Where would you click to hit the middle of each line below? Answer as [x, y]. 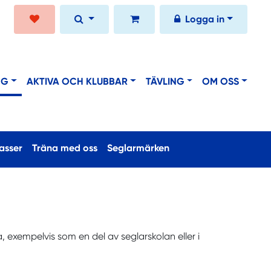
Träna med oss [65, 148]
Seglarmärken [138, 148]
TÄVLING [165, 81]
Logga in [205, 19]
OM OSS [221, 81]
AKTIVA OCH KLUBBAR [77, 81]
